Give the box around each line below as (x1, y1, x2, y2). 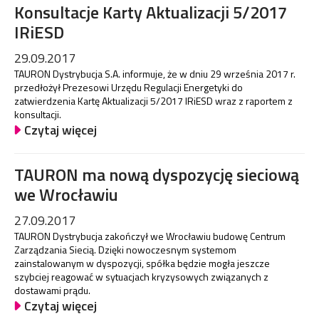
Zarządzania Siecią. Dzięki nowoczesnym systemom (14, 242, 236, 258)
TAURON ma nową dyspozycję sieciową (14, 162, 299, 188)
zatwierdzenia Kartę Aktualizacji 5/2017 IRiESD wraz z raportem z (14, 93, 293, 108)
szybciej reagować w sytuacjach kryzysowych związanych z (14, 269, 268, 285)
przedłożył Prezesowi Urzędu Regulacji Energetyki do (14, 79, 243, 95)
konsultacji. (14, 106, 61, 122)
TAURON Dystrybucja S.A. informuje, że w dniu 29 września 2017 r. (14, 66, 296, 81)
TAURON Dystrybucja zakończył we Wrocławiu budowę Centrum (14, 229, 286, 244)
